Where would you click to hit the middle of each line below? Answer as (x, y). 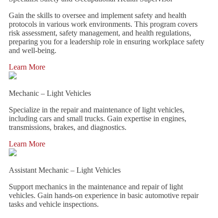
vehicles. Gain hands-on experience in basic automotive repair (104, 195)
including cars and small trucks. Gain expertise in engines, (98, 118)
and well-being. (33, 50)
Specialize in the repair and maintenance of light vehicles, (97, 110)
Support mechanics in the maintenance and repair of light (96, 187)
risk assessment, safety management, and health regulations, (100, 33)
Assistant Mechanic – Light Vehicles (65, 170)
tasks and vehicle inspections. (54, 204)
